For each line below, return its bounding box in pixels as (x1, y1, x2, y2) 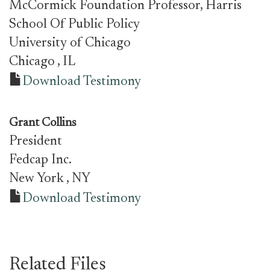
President (9, 135, 62, 148)
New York (9, 172, 66, 186)
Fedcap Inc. (9, 154, 72, 167)
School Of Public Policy (9, 18, 140, 31)
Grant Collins (9, 117, 77, 129)
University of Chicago (9, 37, 131, 50)
